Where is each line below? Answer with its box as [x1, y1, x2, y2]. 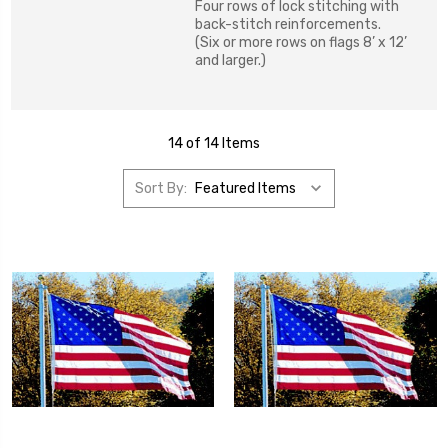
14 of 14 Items [167, 135, 260, 153]
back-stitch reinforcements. [195, 16, 381, 34]
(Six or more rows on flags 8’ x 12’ [195, 34, 407, 52]
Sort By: [134, 179, 187, 197]
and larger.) [195, 52, 269, 70]
